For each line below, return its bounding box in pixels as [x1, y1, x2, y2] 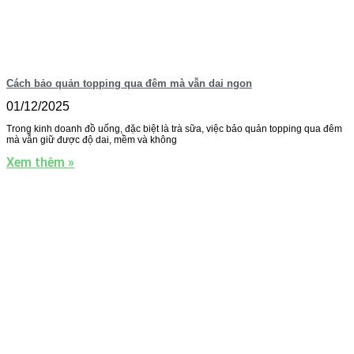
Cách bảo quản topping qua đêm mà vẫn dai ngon [6, 77, 252, 90]
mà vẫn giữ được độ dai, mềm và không [6, 134, 177, 146]
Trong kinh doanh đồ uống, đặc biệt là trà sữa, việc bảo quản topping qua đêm [6, 123, 342, 135]
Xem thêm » [6, 155, 74, 171]
